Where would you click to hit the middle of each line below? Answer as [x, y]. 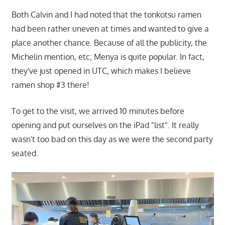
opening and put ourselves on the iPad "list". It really [105, 125]
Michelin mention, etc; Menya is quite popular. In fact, [108, 57]
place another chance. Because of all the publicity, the [109, 43]
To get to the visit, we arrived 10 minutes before [98, 111]
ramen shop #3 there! [51, 85]
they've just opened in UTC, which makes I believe [101, 71]
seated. [25, 153]
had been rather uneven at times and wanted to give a [110, 29]
